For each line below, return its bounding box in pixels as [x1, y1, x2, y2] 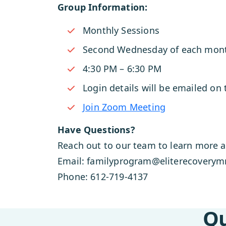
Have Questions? [58, 124, 135, 136]
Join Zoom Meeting [83, 101, 166, 113]
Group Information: [58, 1, 148, 13]
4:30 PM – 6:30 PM [83, 63, 162, 75]
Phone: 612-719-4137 [58, 171, 148, 183]
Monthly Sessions [83, 24, 159, 36]
